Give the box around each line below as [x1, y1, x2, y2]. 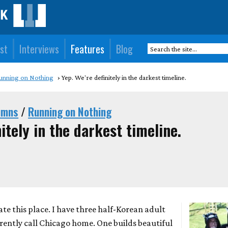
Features [71, 41, 105, 56]
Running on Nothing [28, 103, 112, 120]
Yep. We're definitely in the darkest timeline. [62, 73, 187, 81]
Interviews [19, 41, 60, 56]
